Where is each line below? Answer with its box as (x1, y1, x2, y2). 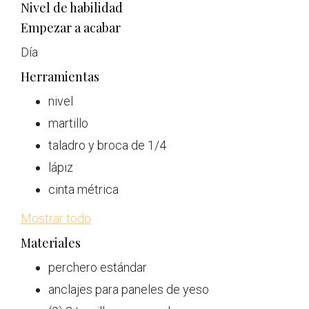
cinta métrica (48, 181, 119, 197)
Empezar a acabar (21, 19, 121, 36)
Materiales (21, 234, 81, 251)
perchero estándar (48, 259, 147, 275)
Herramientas (21, 68, 99, 85)
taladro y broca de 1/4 (48, 137, 166, 152)
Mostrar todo (21, 210, 91, 226)
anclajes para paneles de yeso (48, 281, 209, 297)
